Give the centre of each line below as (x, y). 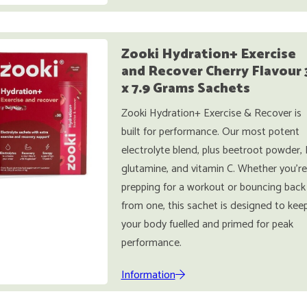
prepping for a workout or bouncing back (213, 187)
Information (148, 275)
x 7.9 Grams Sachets (185, 89)
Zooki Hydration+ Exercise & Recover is (211, 113)
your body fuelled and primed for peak (207, 224)
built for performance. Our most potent (210, 132)
